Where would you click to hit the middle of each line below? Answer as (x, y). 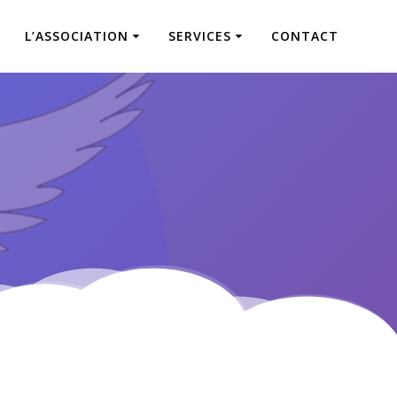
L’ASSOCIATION (77, 36)
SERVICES (200, 36)
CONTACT (305, 36)
